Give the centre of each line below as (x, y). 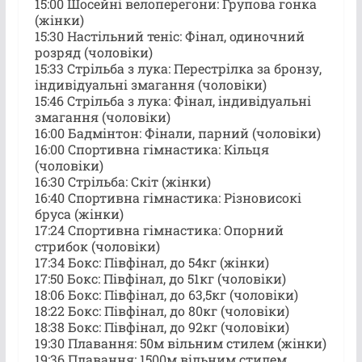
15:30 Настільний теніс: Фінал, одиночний (169, 36)
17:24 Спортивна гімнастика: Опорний (159, 229)
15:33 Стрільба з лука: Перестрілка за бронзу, (178, 68)
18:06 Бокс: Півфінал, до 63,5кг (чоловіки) (166, 294)
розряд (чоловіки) (93, 52)
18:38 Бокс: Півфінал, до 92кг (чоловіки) (162, 326)
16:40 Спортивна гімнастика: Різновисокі (168, 197)
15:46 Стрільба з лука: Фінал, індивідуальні (173, 100)
